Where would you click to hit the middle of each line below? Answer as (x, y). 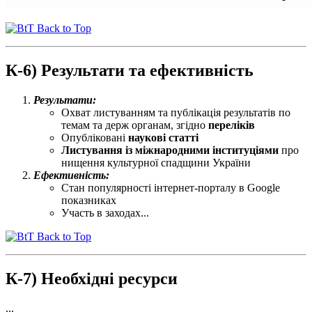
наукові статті (163, 137)
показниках (89, 200)
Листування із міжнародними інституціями (170, 150)
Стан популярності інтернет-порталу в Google (171, 187)
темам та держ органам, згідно (135, 125)
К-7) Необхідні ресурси (92, 278)
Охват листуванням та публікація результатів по (176, 112)
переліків (232, 125)
